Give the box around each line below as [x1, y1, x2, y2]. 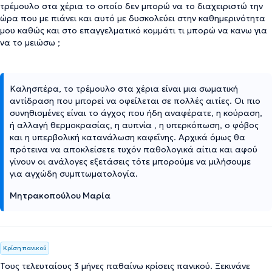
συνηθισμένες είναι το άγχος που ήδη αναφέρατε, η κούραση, [10, 107, 262, 118]
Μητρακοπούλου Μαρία [10, 189, 110, 201]
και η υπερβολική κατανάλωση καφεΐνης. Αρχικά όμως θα [10, 131, 245, 143]
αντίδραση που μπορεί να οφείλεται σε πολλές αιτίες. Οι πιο [10, 95, 260, 106]
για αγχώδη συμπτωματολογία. [10, 168, 138, 179]
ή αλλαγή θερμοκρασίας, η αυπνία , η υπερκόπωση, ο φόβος [10, 119, 259, 131]
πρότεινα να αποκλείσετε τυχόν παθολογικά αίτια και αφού [10, 143, 257, 155]
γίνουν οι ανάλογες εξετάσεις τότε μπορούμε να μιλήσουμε [10, 155, 251, 167]
